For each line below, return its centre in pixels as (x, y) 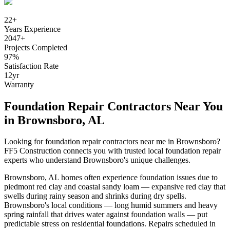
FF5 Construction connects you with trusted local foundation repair (112, 151)
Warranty (19, 84)
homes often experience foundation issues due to (138, 178)
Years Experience (32, 29)
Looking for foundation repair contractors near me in (90, 142)
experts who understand (44, 160)
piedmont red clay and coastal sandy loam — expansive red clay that (115, 187)
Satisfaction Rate (31, 66)
